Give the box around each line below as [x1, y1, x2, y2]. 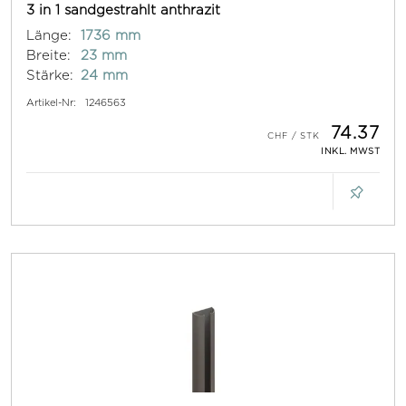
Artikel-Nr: [26, 97, 76, 109]
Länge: [26, 28, 72, 43]
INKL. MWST [321, 146, 380, 157]
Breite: [26, 48, 71, 63]
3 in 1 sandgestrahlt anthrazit [26, 3, 220, 17]
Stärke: [26, 68, 73, 82]
